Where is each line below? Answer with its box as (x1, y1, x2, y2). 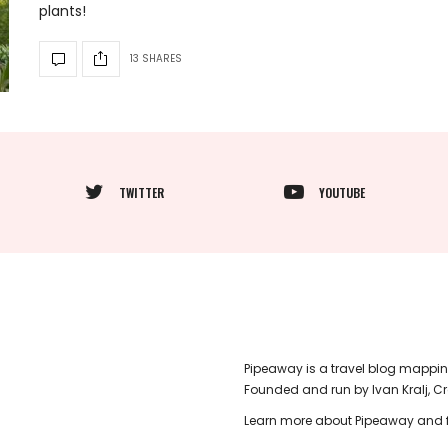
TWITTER (118, 183, 164, 201)
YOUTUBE (318, 183, 365, 201)
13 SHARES (130, 51, 182, 66)
